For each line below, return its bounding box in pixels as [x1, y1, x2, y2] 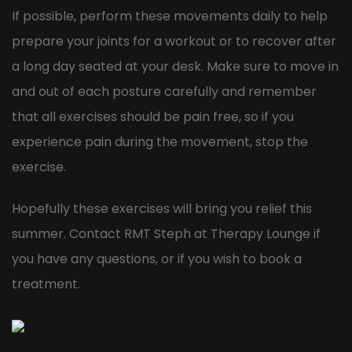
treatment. [12, 274, 80, 293]
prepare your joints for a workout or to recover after [12, 31, 336, 50]
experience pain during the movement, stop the [12, 132, 308, 151]
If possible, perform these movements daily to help [12, 6, 328, 25]
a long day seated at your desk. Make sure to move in [12, 57, 339, 75]
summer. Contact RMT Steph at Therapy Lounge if [12, 224, 321, 243]
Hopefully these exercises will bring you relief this [12, 199, 312, 218]
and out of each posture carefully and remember [12, 82, 317, 101]
